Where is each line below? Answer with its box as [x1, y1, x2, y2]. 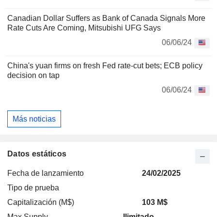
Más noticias [13, 114, 56, 123]
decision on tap [7, 71, 60, 80]
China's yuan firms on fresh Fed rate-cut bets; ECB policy [7, 62, 202, 70]
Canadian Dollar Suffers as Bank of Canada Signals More [7, 14, 205, 23]
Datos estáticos [7, 150, 67, 158]
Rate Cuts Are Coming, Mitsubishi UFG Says [7, 24, 161, 32]
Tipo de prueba [7, 184, 59, 192]
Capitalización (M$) [7, 198, 74, 207]
